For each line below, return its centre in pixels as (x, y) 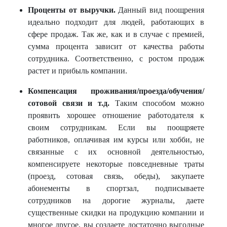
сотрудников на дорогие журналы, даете (116, 200)
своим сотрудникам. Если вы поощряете (116, 127)
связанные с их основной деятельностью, (116, 152)
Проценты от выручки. (73, 10)
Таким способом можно (160, 103)
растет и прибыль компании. (78, 71)
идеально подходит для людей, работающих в (116, 22)
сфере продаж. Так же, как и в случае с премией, (116, 34)
